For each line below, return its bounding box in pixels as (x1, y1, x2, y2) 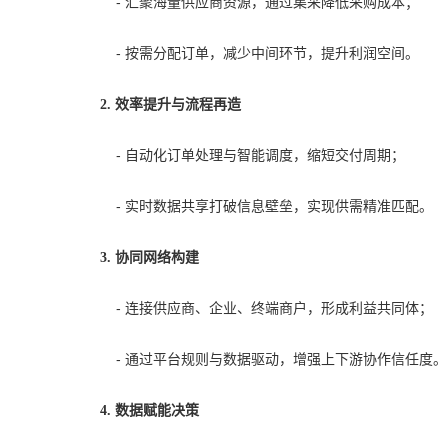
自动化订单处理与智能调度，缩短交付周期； (125, 147, 405, 163)
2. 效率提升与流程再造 (100, 97, 241, 112)
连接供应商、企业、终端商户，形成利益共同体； (125, 300, 433, 316)
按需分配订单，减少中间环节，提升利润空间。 (125, 45, 419, 61)
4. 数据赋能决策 (100, 403, 199, 418)
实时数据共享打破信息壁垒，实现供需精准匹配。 (125, 198, 433, 214)
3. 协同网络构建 (100, 250, 199, 265)
